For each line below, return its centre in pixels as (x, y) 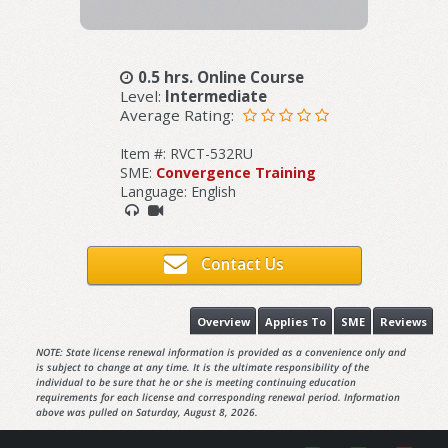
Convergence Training (235, 172)
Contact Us (242, 264)
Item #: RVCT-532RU (186, 153)
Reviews (403, 321)
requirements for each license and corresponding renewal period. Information (217, 397)
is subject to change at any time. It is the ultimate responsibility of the (202, 367)
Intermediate (215, 95)
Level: (142, 95)
